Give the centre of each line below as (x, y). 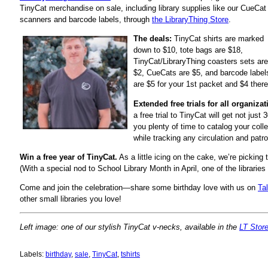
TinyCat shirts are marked (218, 39)
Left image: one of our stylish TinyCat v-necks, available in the (130, 227)
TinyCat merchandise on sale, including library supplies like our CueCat (143, 8)
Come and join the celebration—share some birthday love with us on (139, 187)
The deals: (153, 39)
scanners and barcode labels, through (86, 20)
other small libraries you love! (71, 199)
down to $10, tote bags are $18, (188, 50)
